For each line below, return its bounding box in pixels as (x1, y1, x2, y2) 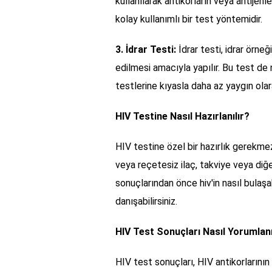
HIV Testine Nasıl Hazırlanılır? (115, 110, 250, 122)
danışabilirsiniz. (115, 195, 177, 207)
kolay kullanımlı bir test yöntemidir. (115, 13, 262, 25)
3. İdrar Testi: (115, 43, 176, 55)
